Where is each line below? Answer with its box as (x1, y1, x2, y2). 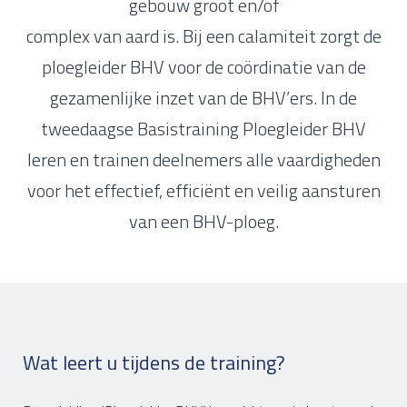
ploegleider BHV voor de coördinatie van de (41, 52, 366, 81)
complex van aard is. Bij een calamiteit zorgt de (25, 21, 382, 50)
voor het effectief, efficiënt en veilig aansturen (26, 175, 381, 204)
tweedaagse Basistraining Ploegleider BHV (41, 114, 366, 143)
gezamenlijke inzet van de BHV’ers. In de (50, 83, 357, 112)
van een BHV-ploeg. (128, 206, 279, 235)
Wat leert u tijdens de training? (23, 346, 285, 378)
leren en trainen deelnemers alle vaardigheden (26, 144, 381, 174)
